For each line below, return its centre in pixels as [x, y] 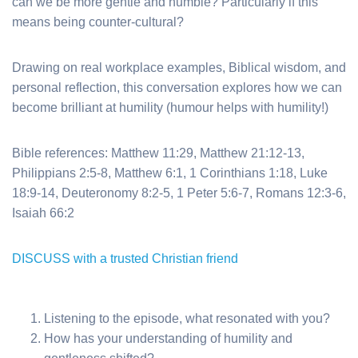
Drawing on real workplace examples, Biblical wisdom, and [179, 67]
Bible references [58, 153]
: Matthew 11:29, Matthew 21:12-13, [205, 153]
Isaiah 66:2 [43, 213]
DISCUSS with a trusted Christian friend [125, 258]
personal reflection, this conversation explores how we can [177, 87]
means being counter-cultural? [98, 22]
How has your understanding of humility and [168, 338]
